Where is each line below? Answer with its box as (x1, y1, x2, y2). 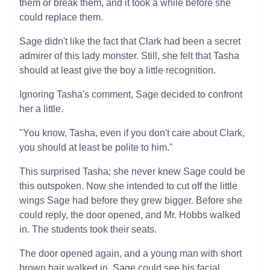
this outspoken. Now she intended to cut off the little (19, 181, 237, 191)
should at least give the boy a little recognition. (19, 65, 216, 75)
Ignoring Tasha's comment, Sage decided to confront (19, 89, 242, 99)
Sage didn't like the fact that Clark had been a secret (19, 36, 240, 46)
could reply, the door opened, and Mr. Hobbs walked (19, 210, 240, 220)
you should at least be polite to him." (19, 142, 173, 152)
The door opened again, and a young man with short (19, 248, 242, 259)
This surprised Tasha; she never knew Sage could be (19, 166, 245, 177)
